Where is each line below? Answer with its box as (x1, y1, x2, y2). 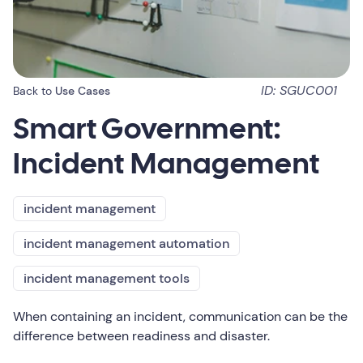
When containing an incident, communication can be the (13, 308, 348, 325)
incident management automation (23, 235, 229, 252)
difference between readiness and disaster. (13, 327, 270, 344)
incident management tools (23, 270, 190, 287)
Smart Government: (13, 117, 282, 144)
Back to (13, 83, 52, 98)
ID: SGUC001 (261, 82, 337, 99)
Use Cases (55, 83, 110, 98)
